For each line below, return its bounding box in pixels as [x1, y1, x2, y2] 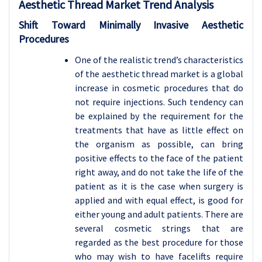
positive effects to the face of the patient [75, 152, 243, 164]
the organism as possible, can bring [75, 138, 243, 150]
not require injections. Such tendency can [75, 96, 243, 108]
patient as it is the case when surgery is [75, 180, 243, 192]
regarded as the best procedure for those [75, 236, 243, 249]
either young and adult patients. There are [75, 208, 243, 220]
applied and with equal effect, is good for [75, 194, 243, 206]
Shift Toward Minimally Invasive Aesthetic [19, 18, 243, 32]
